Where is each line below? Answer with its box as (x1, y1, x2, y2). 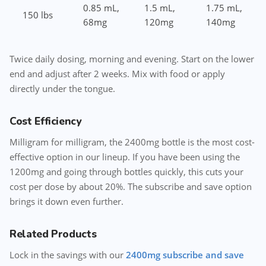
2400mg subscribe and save (126, 249, 244, 261)
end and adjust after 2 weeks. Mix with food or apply (9, 68, 225, 80)
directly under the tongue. (9, 83, 115, 94)
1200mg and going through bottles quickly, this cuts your (9, 166, 243, 178)
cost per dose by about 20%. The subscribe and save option (9, 180, 252, 192)
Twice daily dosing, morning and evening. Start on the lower (9, 53, 254, 65)
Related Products (9, 227, 97, 241)
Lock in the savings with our (9, 249, 126, 261)
